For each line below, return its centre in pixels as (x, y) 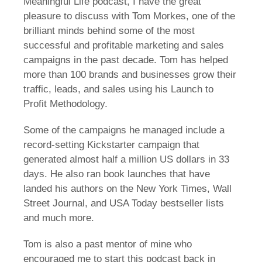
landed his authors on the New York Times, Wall (127, 188)
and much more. (60, 218)
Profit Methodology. (65, 104)
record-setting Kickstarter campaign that (111, 144)
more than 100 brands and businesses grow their (130, 74)
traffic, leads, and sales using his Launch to (118, 89)
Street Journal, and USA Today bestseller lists (124, 203)
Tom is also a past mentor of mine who (108, 244)
